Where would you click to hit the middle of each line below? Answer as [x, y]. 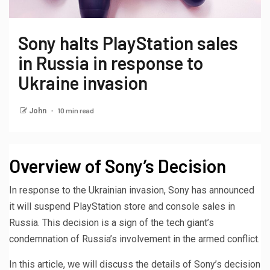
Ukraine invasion [83, 82]
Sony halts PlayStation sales [128, 42]
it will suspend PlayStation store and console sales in [122, 206]
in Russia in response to [111, 62]
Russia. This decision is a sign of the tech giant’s [111, 222]
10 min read [76, 110]
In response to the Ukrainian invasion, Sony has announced [132, 190]
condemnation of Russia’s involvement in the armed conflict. [134, 239]
